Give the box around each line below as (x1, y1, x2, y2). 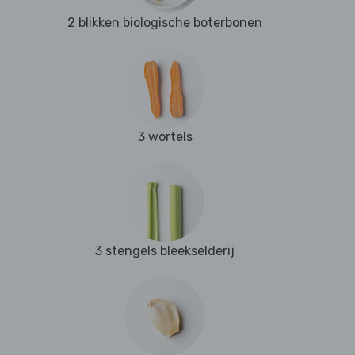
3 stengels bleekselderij (95, 243, 235, 259)
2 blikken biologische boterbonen (67, 15, 262, 31)
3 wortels (137, 129, 193, 145)
